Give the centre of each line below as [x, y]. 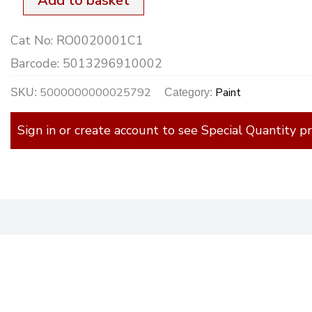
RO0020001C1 [100, 40]
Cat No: [34, 40]
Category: [190, 92]
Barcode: [37, 63]
